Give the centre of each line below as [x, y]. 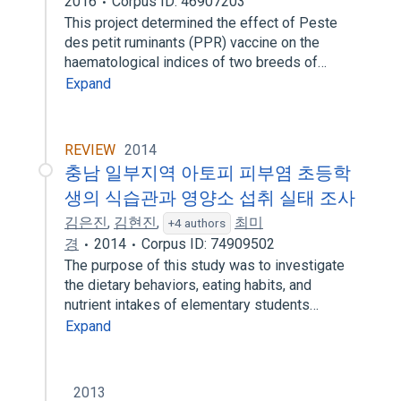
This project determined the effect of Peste [201, 23]
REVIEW [90, 150]
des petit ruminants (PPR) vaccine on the [192, 43]
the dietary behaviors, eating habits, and [188, 285]
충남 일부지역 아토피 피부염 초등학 [208, 173]
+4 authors [197, 223]
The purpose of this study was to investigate [205, 265]
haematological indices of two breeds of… [197, 62]
